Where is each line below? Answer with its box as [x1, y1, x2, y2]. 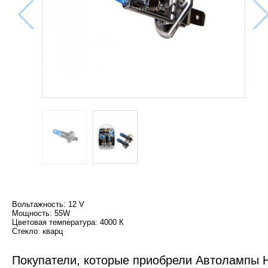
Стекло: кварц [12, 227, 63, 236]
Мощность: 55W [12, 209, 70, 218]
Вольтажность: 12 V [12, 200, 84, 209]
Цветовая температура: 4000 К [12, 218, 124, 227]
